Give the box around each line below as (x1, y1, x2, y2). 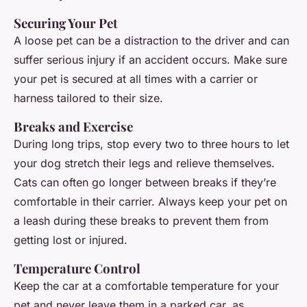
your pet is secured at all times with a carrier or (14, 72, 258, 86)
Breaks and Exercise (14, 118, 133, 136)
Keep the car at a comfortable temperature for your (14, 279, 279, 293)
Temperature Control (14, 260, 140, 278)
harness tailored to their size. (14, 91, 163, 106)
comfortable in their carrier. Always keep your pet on (14, 195, 287, 209)
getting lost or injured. (14, 233, 127, 247)
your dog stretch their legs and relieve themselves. (14, 156, 275, 171)
